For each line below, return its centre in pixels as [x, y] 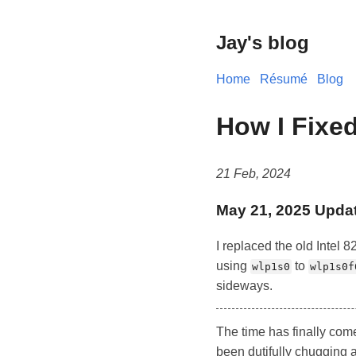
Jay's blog [263, 43]
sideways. [244, 286]
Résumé [284, 79]
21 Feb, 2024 [253, 174]
